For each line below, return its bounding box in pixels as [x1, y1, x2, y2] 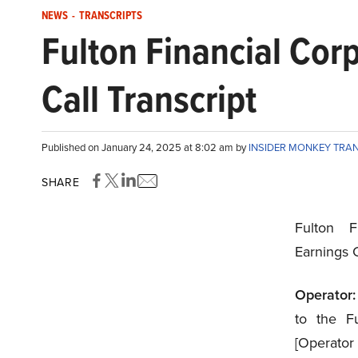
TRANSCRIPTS [79, 7, 142, 24]
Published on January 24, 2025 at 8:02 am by [42, 140, 249, 154]
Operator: [294, 284, 356, 304]
